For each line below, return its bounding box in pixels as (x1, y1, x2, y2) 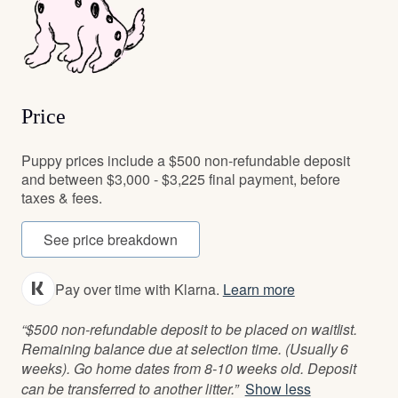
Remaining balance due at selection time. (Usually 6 (21, 338, 349, 359)
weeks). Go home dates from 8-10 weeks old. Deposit (21, 358, 356, 378)
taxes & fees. (21, 187, 102, 208)
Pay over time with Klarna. (55, 278, 223, 299)
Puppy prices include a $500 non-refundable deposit (21, 150, 350, 171)
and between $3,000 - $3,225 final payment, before (21, 169, 340, 189)
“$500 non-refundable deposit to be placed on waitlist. (21, 319, 358, 339)
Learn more (222, 278, 295, 299)
